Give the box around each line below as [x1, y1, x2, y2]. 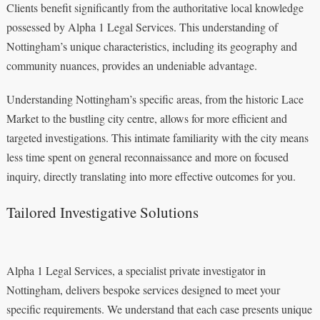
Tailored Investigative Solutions [6, 201, 199, 222]
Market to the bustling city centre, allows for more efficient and [6, 110, 287, 126]
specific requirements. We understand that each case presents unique [6, 301, 312, 316]
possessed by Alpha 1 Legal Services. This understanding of [6, 19, 278, 34]
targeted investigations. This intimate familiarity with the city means [6, 129, 309, 145]
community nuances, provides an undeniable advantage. [6, 57, 257, 73]
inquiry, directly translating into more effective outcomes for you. [6, 168, 296, 184]
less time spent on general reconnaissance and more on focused [6, 149, 289, 164]
